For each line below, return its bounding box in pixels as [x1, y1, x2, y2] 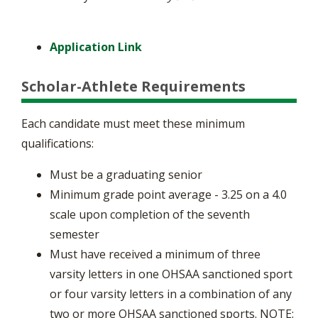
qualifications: [21, 136, 94, 151]
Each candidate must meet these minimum [21, 116, 245, 131]
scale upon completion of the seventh [50, 207, 250, 222]
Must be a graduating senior [50, 167, 202, 182]
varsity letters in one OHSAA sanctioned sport [50, 266, 292, 282]
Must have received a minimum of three [50, 246, 261, 262]
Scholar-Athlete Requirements [21, 77, 246, 96]
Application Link [50, 39, 142, 55]
